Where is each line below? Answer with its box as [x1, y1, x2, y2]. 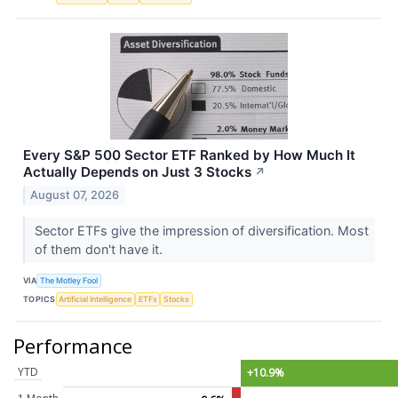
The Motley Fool [40, 275, 99, 286]
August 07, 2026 [30, 187, 120, 202]
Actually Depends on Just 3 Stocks [23, 163, 251, 181]
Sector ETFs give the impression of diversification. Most [34, 222, 369, 238]
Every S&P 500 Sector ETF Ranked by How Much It [23, 147, 355, 164]
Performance [13, 331, 132, 359]
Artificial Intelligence [59, 294, 132, 305]
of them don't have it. [34, 241, 166, 257]
